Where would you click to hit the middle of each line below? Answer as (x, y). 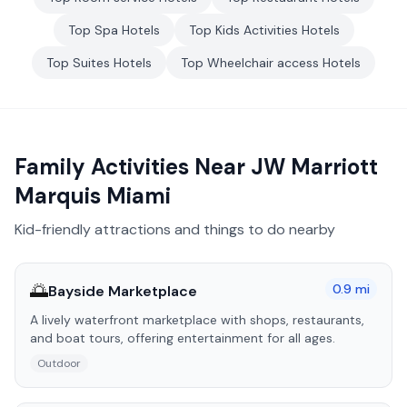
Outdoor (59, 363)
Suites (91, 63)
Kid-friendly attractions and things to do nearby (175, 229)
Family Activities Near (133, 167)
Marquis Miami (93, 196)
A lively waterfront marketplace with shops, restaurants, (197, 320)
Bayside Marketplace (123, 291)
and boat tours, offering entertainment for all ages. (183, 338)
